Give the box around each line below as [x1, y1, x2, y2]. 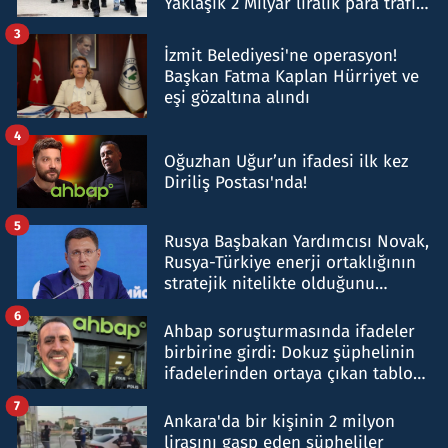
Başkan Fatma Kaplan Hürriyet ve [164, 65, 419, 87]
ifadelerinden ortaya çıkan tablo [164, 362, 413, 384]
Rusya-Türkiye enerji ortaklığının [164, 251, 416, 273]
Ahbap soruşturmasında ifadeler [164, 320, 415, 342]
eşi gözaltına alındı [164, 86, 310, 108]
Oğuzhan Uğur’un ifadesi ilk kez [164, 150, 408, 172]
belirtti [164, 293, 217, 315]
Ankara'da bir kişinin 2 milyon [164, 410, 395, 432]
